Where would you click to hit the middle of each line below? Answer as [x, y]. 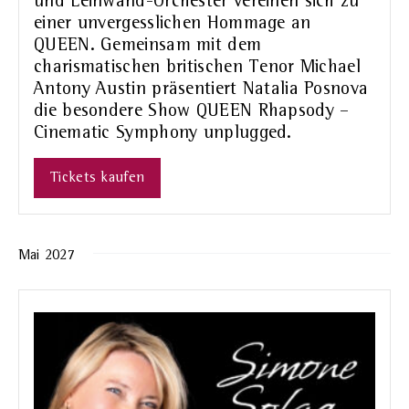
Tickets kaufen [98, 178]
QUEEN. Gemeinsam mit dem [148, 45]
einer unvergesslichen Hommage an [173, 23]
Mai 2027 [47, 255]
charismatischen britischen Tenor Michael [197, 67]
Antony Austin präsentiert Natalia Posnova [201, 89]
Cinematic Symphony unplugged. [163, 133]
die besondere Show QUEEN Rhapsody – [192, 111]
